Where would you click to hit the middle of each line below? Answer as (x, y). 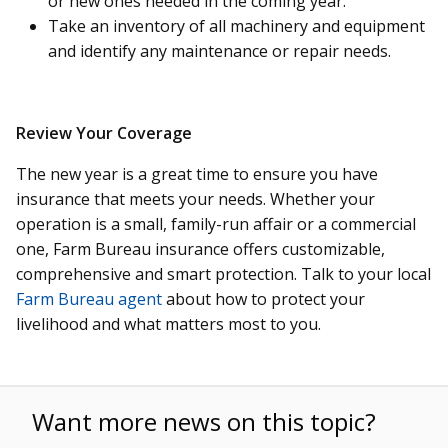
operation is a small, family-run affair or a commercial (216, 223)
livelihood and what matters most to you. (168, 323)
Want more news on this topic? (204, 421)
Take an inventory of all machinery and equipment (236, 25)
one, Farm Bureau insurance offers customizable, (200, 248)
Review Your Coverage (104, 132)
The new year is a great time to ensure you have (197, 173)
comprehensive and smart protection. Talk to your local (223, 273)
